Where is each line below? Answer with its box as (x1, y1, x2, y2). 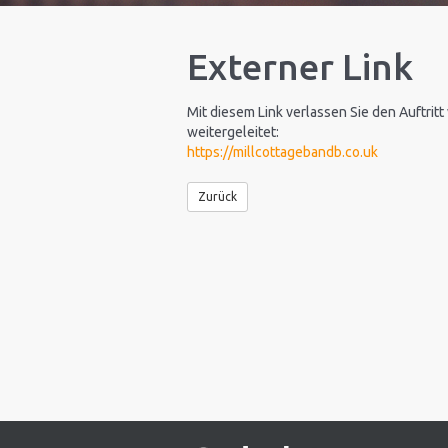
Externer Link (187, 46, 413, 87)
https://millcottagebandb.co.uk (187, 144, 378, 160)
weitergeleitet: (187, 124, 279, 140)
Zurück (198, 190, 237, 203)
